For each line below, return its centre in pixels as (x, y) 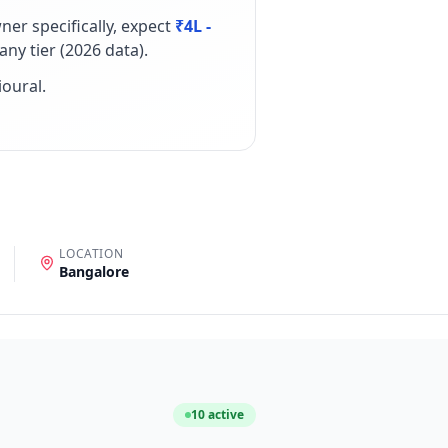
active (224, 414)
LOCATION (91, 253)
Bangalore (94, 271)
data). (124, 50)
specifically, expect (99, 26)
